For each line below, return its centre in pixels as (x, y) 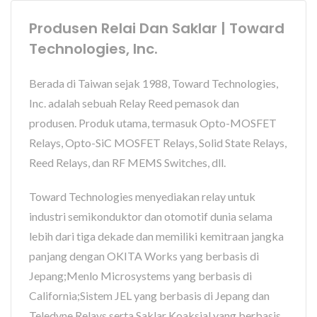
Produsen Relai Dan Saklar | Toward (157, 28)
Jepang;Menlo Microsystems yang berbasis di (140, 276)
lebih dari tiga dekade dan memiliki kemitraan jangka (156, 236)
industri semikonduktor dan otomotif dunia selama (151, 216)
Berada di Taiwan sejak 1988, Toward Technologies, (154, 83)
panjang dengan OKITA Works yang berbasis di (144, 256)
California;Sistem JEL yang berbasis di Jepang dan (149, 295)
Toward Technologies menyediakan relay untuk (142, 196)
